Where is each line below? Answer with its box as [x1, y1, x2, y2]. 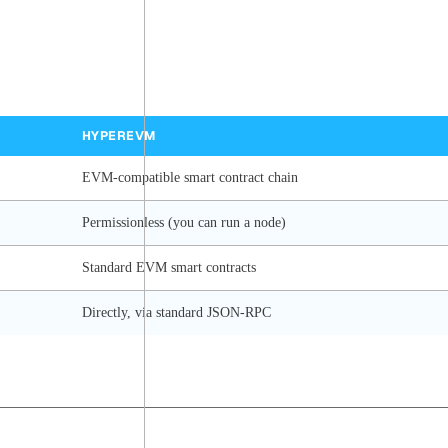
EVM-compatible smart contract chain [82, 169, 298, 185]
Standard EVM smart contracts [82, 259, 256, 275]
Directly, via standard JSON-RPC [82, 304, 271, 320]
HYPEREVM [82, 126, 156, 144]
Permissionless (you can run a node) [82, 214, 286, 230]
